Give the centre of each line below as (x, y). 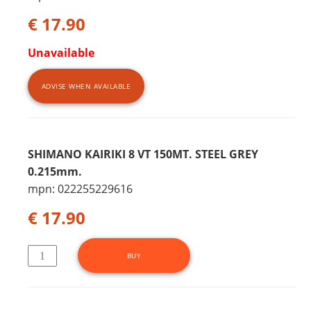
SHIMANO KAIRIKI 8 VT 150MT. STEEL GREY (143, 154)
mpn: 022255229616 (80, 189)
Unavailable (61, 53)
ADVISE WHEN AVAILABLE (86, 86)
